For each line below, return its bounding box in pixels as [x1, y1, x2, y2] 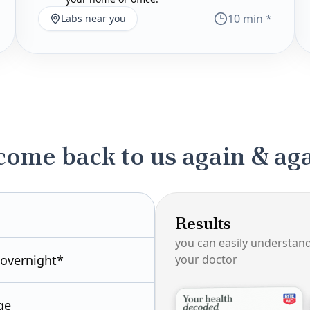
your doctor [175, 252, 237, 267]
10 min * [228, 11, 272, 26]
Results [175, 212, 231, 234]
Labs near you [61, 12, 126, 25]
